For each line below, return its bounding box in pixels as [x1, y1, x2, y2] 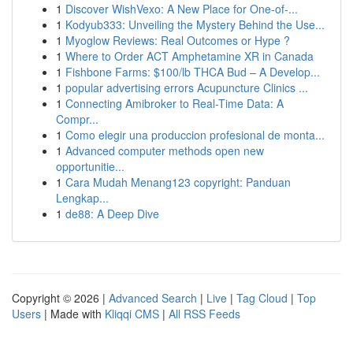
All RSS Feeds [169, 306, 240, 321]
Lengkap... [56, 190, 109, 206]
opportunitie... [56, 158, 124, 174]
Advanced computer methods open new [65, 143, 264, 158]
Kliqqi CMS [105, 306, 159, 321]
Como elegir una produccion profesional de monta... [65, 127, 325, 143]
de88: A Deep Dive [65, 206, 159, 221]
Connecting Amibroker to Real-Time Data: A [65, 95, 284, 111]
